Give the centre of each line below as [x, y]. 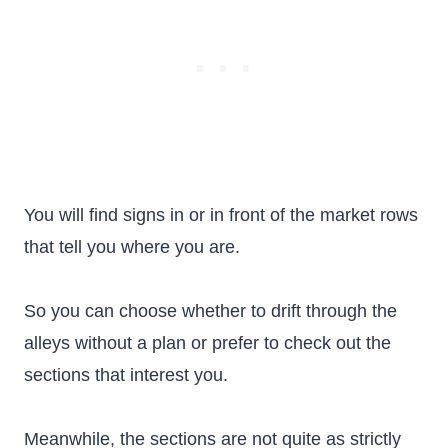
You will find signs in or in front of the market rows [221, 215]
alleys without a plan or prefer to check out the [207, 343]
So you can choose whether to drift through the [210, 311]
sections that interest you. [126, 375]
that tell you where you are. [132, 247]
